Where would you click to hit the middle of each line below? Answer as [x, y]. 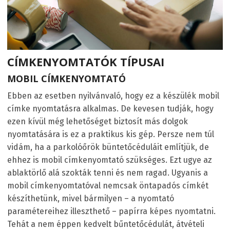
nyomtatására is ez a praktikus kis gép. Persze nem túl [111, 135]
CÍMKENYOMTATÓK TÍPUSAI [86, 62]
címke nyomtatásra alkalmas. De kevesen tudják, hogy [110, 109]
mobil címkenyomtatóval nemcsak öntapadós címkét [108, 186]
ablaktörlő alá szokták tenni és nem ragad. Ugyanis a [108, 173]
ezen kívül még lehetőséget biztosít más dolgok [98, 122]
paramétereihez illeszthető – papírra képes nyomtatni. [111, 212]
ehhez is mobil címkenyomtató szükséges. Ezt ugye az [110, 160]
